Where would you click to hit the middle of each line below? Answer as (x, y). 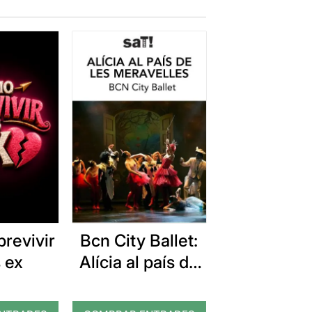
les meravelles (139, 284)
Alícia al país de (139, 263)
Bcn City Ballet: (139, 241)
